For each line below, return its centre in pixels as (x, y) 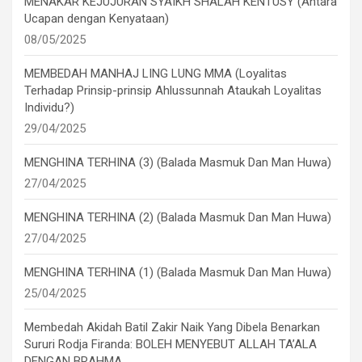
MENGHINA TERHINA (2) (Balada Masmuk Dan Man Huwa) (178, 218)
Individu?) (49, 108)
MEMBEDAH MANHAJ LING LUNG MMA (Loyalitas (156, 74)
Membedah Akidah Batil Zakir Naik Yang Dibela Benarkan (172, 328)
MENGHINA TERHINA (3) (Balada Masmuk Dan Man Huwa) (178, 163)
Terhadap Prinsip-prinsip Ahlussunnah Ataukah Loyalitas (173, 91)
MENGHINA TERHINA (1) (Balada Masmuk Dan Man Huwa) (178, 273)
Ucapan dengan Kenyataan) (97, 19)
